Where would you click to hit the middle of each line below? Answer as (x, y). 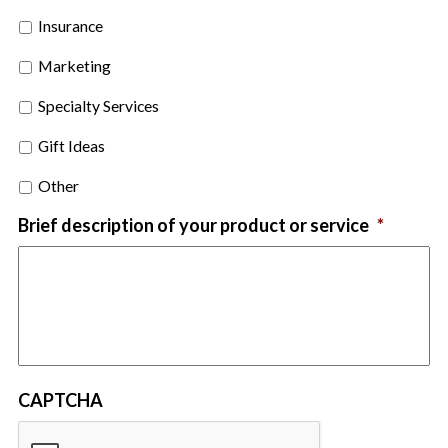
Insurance (70, 26)
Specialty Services (98, 106)
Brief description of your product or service (193, 225)
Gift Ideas (71, 146)
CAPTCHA (60, 400)
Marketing (74, 66)
